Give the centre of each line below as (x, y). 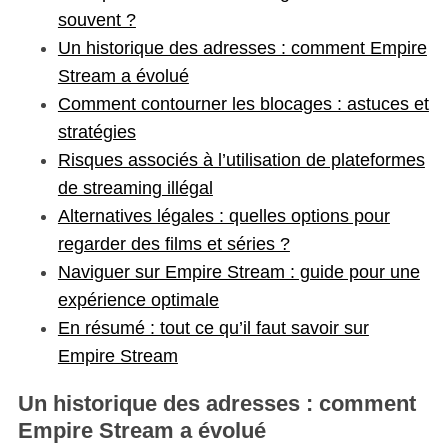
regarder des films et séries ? (173, 243)
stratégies (96, 131)
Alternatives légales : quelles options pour (223, 215)
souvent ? (96, 19)
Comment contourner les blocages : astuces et (243, 103)
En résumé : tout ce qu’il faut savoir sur (213, 327)
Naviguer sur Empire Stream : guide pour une (238, 271)
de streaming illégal (135, 187)
